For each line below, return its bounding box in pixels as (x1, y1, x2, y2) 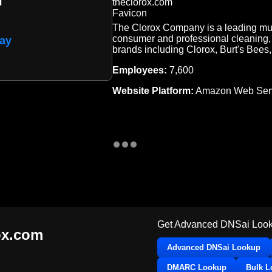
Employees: (112, 64, 167, 75)
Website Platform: (112, 85, 194, 96)
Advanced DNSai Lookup (167, 242, 260, 252)
